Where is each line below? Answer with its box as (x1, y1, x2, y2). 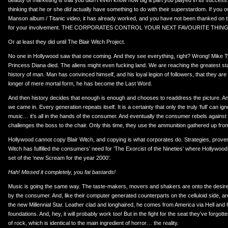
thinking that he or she (8, 6, 64, 12)
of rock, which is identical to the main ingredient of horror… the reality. (8, 220, 179, 226)
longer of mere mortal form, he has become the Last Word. (8, 80, 152, 87)
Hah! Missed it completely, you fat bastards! (8, 169, 116, 175)
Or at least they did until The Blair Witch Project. (8, 39, 125, 45)
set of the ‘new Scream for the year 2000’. (8, 155, 111, 161)
